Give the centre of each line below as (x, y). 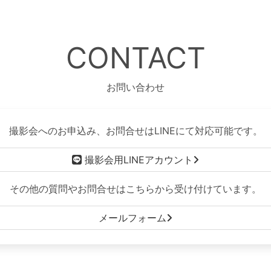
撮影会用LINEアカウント (137, 159)
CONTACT (135, 57)
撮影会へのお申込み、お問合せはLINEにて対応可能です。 (135, 130)
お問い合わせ (135, 87)
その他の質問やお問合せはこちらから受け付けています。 (135, 188)
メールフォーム (132, 217)
